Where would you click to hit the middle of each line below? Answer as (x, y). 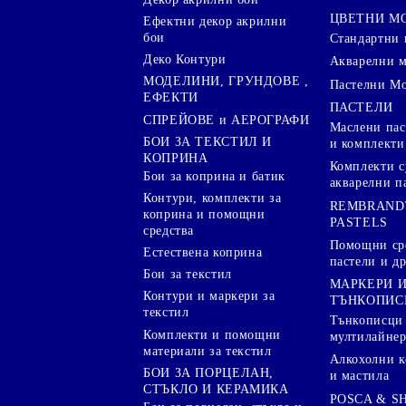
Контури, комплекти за (213, 198)
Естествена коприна (203, 253)
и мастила (359, 376)
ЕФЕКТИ (171, 98)
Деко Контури (185, 60)
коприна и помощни (204, 214)
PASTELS (359, 222)
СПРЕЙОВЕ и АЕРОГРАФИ (227, 120)
